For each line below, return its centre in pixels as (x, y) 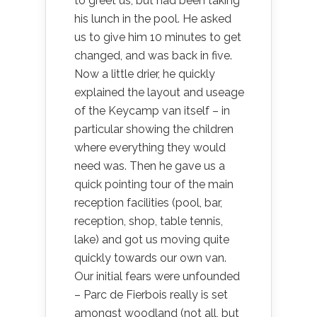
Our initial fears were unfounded (157, 276)
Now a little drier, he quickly (145, 74)
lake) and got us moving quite (152, 240)
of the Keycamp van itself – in (152, 111)
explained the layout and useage (159, 92)
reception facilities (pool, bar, (148, 203)
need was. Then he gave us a (150, 166)
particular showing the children (154, 129)
